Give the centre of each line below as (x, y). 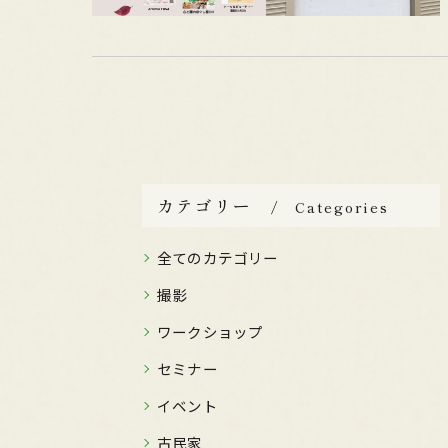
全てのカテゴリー (218, 258)
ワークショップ (210, 332)
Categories (342, 207)
